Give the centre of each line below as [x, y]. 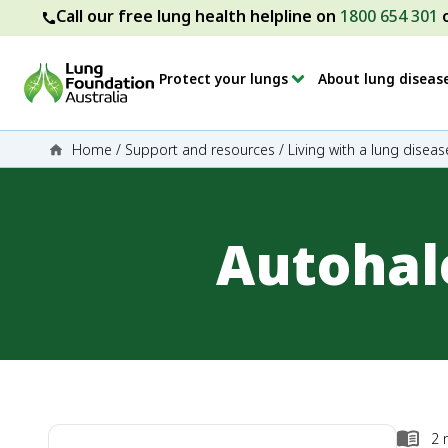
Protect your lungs [223, 78]
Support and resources [200, 149]
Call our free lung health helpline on [198, 16]
